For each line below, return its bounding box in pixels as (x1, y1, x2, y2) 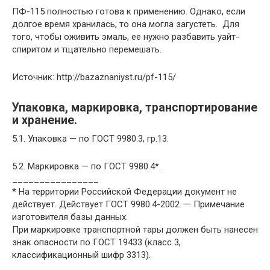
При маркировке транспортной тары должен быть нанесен (12, 224, 258, 235)
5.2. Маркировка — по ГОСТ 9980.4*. (12, 160, 161, 172)
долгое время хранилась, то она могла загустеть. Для (12, 18, 239, 30)
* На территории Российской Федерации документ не (12, 186, 237, 197)
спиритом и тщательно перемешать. (12, 43, 162, 55)
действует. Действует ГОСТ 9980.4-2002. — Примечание (12, 198, 245, 210)
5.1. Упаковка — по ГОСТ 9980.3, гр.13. (12, 133, 171, 144)
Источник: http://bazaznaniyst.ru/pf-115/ (12, 71, 176, 83)
